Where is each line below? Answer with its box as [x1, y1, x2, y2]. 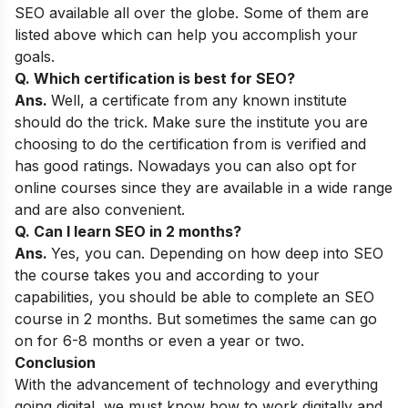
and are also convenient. [15, 199, 185, 219]
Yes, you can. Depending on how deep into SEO [51, 243, 383, 262]
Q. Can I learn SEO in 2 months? [15, 221, 245, 240]
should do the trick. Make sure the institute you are [15, 112, 368, 131]
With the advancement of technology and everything [15, 374, 378, 393]
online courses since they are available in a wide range [15, 178, 393, 197]
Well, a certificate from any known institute [51, 90, 347, 109]
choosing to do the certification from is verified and [15, 134, 366, 153]
